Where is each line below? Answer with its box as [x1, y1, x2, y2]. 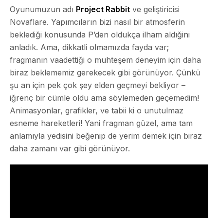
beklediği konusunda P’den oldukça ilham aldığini [10, 30, 190, 40]
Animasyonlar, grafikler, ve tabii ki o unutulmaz [10, 106, 183, 116]
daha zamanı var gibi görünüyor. [10, 144, 130, 154]
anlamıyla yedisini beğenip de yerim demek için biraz [10, 131, 202, 141]
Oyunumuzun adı [10, 4, 76, 15]
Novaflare [10, 17, 47, 27]
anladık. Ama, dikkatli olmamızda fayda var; [10, 42, 169, 53]
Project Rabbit [76, 4, 130, 15]
